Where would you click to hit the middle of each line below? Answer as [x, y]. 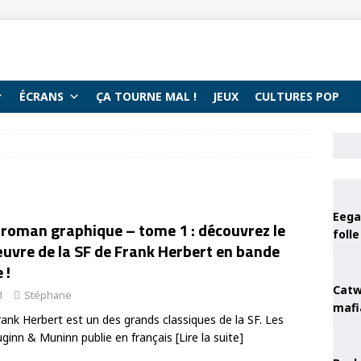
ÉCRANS [41, 96]
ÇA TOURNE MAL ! [146, 96]
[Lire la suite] [210, 337]
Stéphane [48, 295]
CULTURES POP [297, 96]
